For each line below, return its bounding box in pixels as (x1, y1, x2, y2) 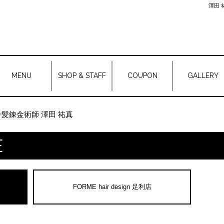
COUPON (127, 71, 157, 79)
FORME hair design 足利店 (72, 183, 151, 190)
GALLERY (187, 71, 218, 79)
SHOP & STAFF (57, 71, 106, 79)
